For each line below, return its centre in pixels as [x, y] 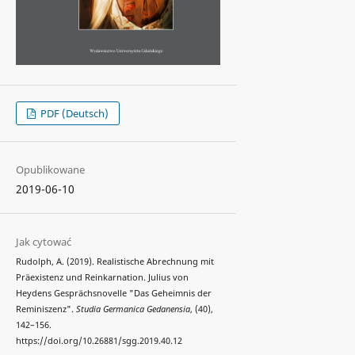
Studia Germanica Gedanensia [133, 309]
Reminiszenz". [46, 309]
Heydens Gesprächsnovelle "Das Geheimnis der [113, 294]
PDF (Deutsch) [74, 114]
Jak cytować [43, 242]
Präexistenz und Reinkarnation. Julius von [102, 278]
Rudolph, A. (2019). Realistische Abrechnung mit [115, 262]
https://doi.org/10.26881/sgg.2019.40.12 [99, 341]
